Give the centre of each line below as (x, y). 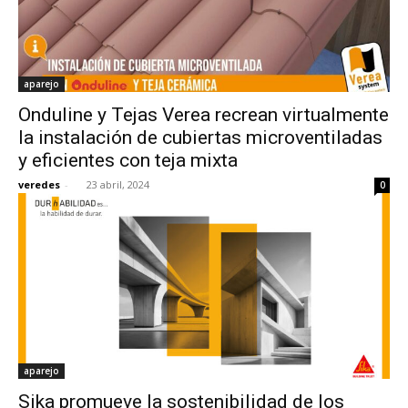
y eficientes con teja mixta (128, 160)
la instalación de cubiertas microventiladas (200, 137)
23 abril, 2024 (118, 184)
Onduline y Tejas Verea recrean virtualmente (204, 114)
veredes (39, 184)
